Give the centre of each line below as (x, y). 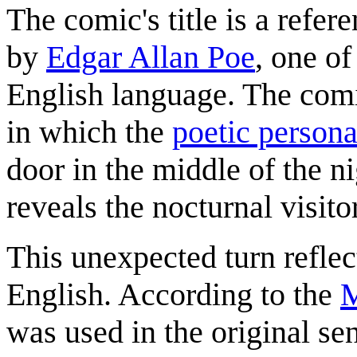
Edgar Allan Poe (151, 57)
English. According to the (173, 294)
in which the (89, 131)
